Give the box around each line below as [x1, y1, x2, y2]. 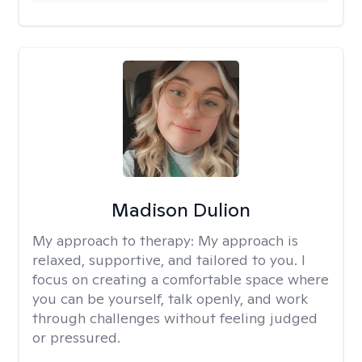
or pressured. [32, 328, 120, 347]
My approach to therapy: [32, 231, 198, 250]
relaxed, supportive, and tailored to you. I [32, 250, 305, 269]
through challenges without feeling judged [32, 309, 318, 327]
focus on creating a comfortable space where [32, 270, 329, 288]
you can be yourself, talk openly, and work [32, 289, 308, 308]
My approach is [198, 231, 298, 250]
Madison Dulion [111, 197, 250, 222]
